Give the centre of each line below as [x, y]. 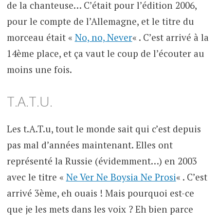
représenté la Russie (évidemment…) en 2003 [102, 161]
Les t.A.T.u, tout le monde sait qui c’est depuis [104, 129]
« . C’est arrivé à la [170, 37]
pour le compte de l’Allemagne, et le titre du [100, 21]
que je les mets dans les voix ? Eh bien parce [100, 209]
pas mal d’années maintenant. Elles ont [90, 145]
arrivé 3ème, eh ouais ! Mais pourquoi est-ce [100, 193]
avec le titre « [36, 177]
